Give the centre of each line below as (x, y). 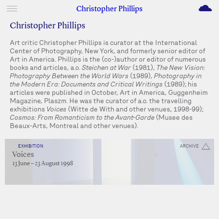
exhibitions (28, 109)
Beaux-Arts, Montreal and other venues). (74, 126)
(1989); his (180, 84)
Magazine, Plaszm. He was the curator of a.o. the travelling (101, 101)
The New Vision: (181, 67)
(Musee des (174, 117)
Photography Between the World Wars (69, 76)
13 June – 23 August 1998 (43, 164)
